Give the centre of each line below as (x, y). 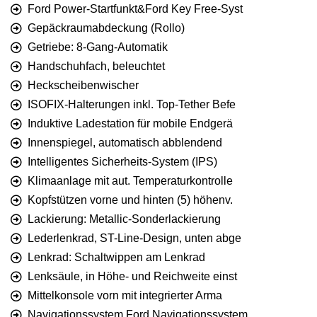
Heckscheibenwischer (83, 86)
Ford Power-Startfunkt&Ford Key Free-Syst (135, 9)
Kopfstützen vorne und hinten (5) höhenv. (130, 200)
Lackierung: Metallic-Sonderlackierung (124, 219)
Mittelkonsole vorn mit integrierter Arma (125, 296)
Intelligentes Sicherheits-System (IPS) (122, 162)
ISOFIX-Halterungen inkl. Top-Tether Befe (132, 105)
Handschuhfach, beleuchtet (96, 67)
